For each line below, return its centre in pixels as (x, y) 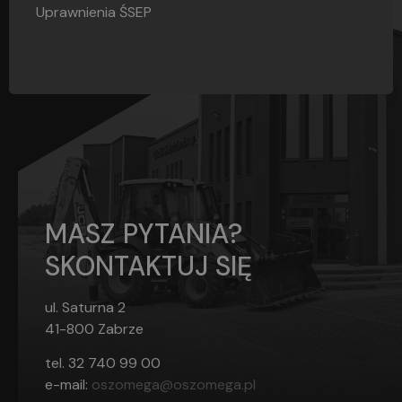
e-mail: (68, 385)
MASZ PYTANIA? (144, 234)
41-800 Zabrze (94, 329)
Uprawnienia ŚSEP (94, 13)
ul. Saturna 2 (85, 308)
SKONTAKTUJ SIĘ (149, 267)
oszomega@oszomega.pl (174, 385)
